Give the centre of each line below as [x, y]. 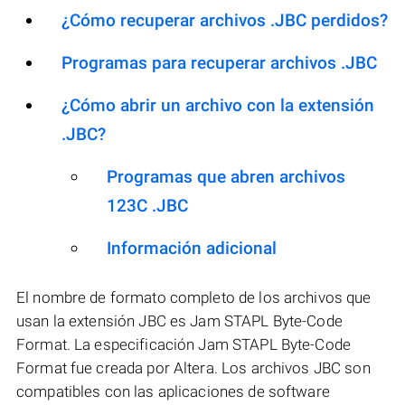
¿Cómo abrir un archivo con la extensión [218, 105]
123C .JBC [147, 205]
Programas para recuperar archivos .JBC [219, 62]
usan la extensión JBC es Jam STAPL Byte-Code [179, 320]
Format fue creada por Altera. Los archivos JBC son [193, 367]
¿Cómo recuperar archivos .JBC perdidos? [225, 20]
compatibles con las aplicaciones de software [173, 391]
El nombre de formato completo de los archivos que [194, 297]
